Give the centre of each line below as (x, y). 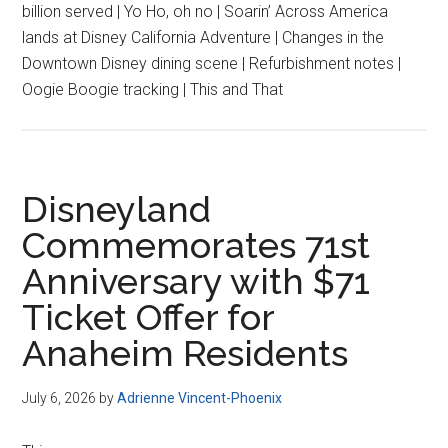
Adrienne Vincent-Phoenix (200, 398)
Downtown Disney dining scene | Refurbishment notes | (212, 63)
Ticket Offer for (148, 317)
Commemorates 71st (196, 245)
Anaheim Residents (185, 353)
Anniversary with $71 (196, 281)
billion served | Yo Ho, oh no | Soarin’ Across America (205, 11)
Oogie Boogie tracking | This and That (153, 89)
